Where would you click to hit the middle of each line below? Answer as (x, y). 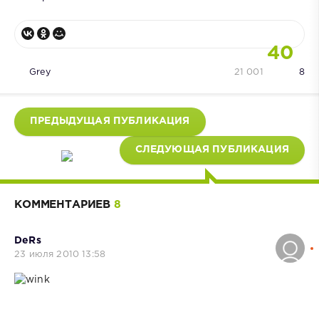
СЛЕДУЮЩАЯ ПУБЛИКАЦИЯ (212, 149)
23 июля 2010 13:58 (60, 254)
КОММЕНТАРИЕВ (64, 204)
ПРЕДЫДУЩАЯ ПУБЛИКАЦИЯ (110, 121)
